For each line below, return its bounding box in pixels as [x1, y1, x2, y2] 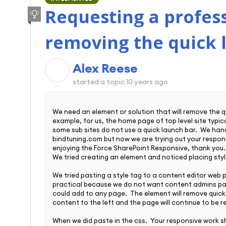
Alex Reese [73, 60, 138, 76]
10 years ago [126, 77, 168, 86]
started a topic [73, 77, 126, 86]
